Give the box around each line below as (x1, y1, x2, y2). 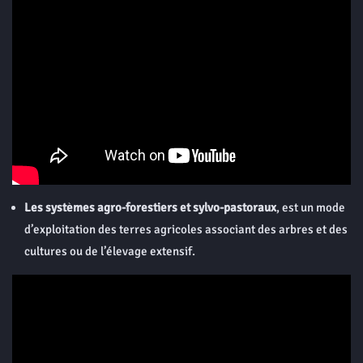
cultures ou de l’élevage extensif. (24, 243, 195, 258)
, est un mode (276, 199, 345, 215)
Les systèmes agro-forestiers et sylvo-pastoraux (24, 199, 276, 215)
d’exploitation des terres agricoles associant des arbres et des (24, 221, 348, 237)
